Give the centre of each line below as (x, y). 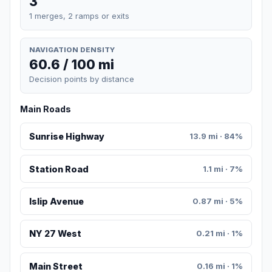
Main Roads (46, 109)
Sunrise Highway (66, 137)
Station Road (59, 169)
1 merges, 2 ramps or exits (79, 15)
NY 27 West (55, 234)
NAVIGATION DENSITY (72, 49)
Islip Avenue (56, 202)
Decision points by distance (82, 79)
